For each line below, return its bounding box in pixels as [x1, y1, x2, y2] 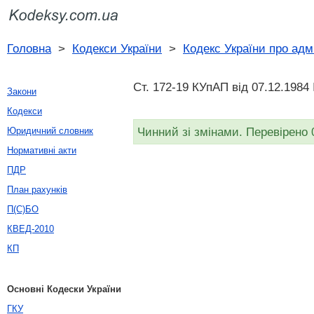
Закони [7, 86, 36, 97]
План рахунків [7, 184, 67, 195]
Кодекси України [72, 41, 162, 55]
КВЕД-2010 [7, 224, 54, 234]
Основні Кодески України [7, 284, 121, 294]
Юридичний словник [7, 125, 93, 136]
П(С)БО [7, 204, 39, 214]
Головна [7, 41, 51, 55]
